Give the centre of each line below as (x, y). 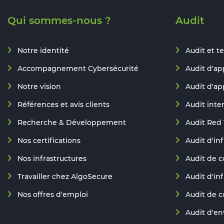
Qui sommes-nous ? (59, 20)
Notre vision (39, 86)
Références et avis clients (63, 104)
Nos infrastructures (52, 158)
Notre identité (43, 50)
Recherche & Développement (72, 122)
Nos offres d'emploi (53, 194)
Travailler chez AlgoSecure (65, 176)
